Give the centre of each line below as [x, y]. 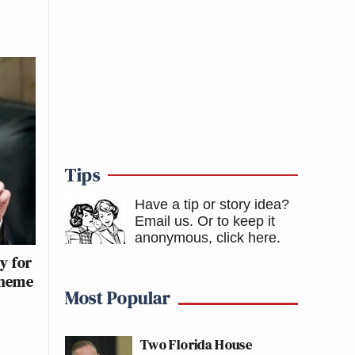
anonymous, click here [206, 238]
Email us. [164, 221]
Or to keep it [236, 221]
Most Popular [118, 298]
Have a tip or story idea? [212, 204]
